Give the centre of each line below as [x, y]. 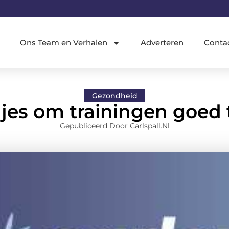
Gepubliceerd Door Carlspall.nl [114, 125]
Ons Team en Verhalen [64, 43]
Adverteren [162, 43]
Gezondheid [114, 95]
